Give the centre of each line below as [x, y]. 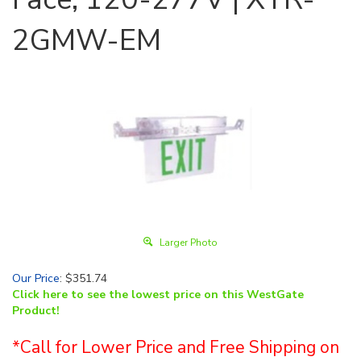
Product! [36, 311]
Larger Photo [187, 243]
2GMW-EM [87, 41]
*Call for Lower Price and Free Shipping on [176, 347]
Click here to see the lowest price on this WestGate [158, 295]
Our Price [36, 278]
